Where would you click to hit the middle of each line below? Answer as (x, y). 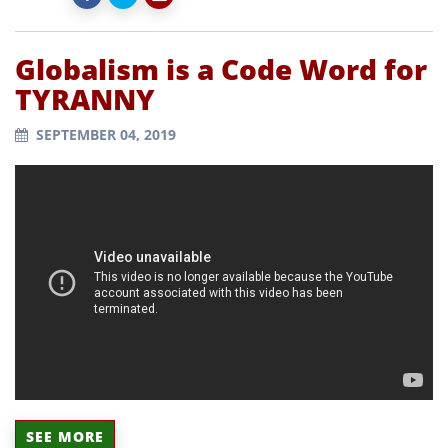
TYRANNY (85, 98)
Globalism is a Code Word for (221, 68)
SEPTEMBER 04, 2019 (106, 134)
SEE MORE (65, 436)
